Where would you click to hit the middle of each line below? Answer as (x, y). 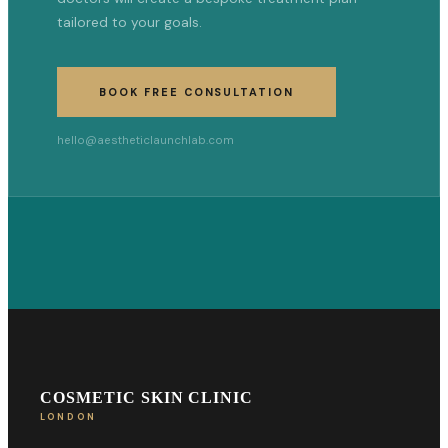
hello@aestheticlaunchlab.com (145, 141)
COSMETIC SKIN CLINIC (147, 398)
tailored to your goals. (129, 23)
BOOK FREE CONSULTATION (197, 92)
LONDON (68, 417)
